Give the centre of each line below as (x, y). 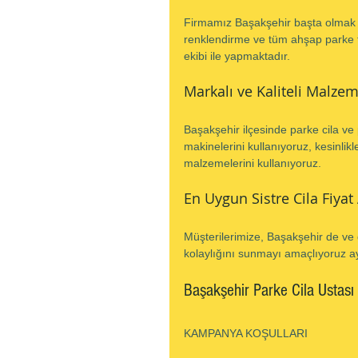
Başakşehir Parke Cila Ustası (269, 290)
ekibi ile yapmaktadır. (237, 56)
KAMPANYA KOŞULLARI (246, 333)
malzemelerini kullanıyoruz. (253, 163)
